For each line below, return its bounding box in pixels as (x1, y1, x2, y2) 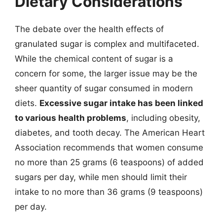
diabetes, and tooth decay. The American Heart (15, 127, 205, 138)
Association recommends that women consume (15, 142, 203, 152)
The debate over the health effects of (15, 24, 164, 34)
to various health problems (15, 112, 126, 123)
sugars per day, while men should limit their (15, 172, 187, 182)
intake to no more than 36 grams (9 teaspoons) (15, 186, 203, 197)
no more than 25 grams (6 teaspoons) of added (15, 157, 204, 167)
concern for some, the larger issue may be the (15, 68, 197, 78)
